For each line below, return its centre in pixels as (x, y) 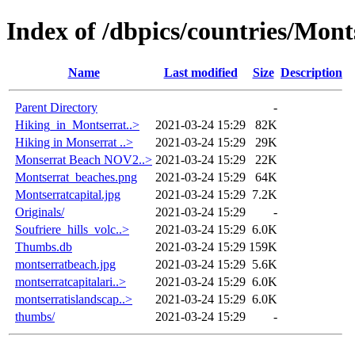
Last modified (200, 72)
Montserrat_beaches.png (76, 177)
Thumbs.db (44, 246)
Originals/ (40, 212)
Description (311, 72)
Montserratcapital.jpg (68, 194)
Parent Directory (56, 107)
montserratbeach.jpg (65, 264)
